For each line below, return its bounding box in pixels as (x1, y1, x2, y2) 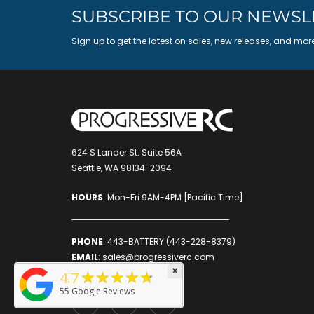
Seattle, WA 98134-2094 (71, 162, 172, 175)
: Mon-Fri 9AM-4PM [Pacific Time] (103, 191, 243, 203)
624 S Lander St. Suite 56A (71, 146, 182, 159)
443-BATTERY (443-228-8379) (107, 235, 235, 247)
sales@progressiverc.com (102, 250, 214, 263)
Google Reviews (71, 285, 135, 297)
